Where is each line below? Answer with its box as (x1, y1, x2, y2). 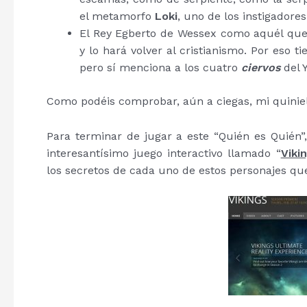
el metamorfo (79, 10, 155, 23)
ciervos (241, 61, 280, 74)
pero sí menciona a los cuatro (79, 61, 241, 74)
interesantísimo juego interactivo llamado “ (47, 146, 281, 160)
